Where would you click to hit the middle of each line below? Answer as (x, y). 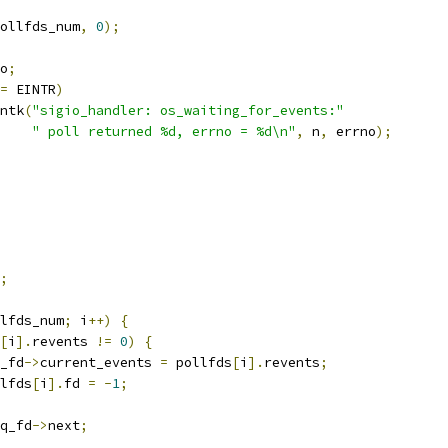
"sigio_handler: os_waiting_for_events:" (188, 110)
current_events (100, 362)
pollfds (200, 362)
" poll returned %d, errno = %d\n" (164, 131)
